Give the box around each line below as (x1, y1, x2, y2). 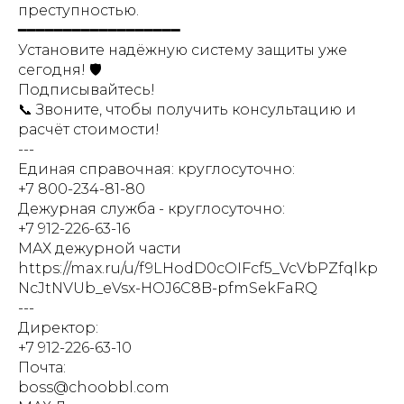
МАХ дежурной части (18, 240, 181, 258)
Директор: (18, 319, 98, 337)
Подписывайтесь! (18, 81, 155, 99)
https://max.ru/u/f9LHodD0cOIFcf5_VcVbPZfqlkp (18, 260, 378, 278)
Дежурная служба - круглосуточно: (18, 200, 285, 218)
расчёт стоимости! (18, 121, 160, 139)
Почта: (18, 359, 66, 377)
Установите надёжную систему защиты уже (18, 41, 347, 60)
